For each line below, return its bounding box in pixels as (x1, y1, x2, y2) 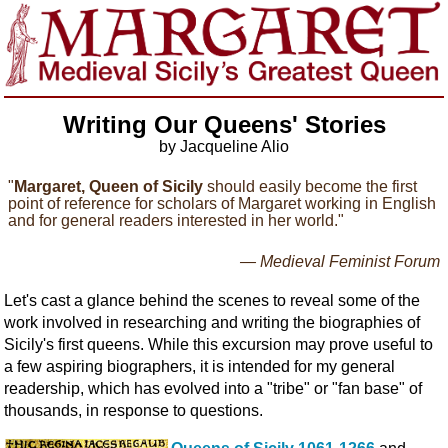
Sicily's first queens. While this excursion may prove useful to (4, 335, 433, 353)
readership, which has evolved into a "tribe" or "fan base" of (4, 379, 422, 397)
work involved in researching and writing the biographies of (4, 313, 420, 331)
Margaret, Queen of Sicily (14, 177, 203, 195)
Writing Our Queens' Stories (62, 110, 386, 138)
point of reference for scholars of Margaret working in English (8, 194, 436, 212)
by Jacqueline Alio (159, 137, 289, 155)
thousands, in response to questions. (4, 401, 263, 419)
